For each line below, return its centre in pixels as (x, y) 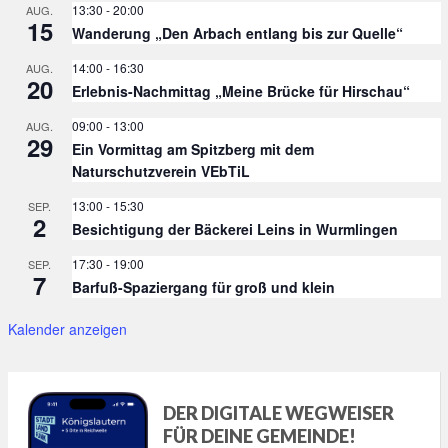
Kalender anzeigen (67, 329)
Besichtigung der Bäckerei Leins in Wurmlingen (234, 229)
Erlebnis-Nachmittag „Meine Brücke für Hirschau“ (240, 91)
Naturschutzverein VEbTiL (160, 171)
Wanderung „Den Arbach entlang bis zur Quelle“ (237, 33)
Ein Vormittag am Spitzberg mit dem (192, 149)
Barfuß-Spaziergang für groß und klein (203, 287)
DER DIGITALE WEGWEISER (279, 412)
